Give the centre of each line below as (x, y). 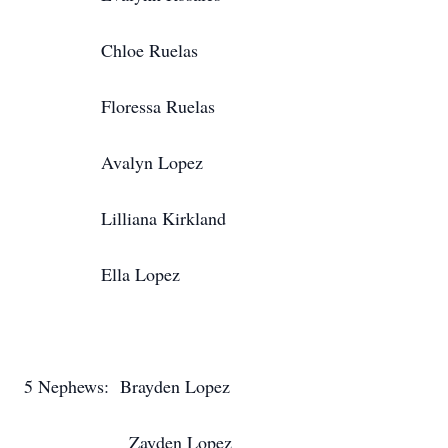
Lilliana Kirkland (125, 218)
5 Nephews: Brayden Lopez (127, 386)
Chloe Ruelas (111, 50)
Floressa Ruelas (119, 106)
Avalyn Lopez (113, 162)
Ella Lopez (102, 274)
